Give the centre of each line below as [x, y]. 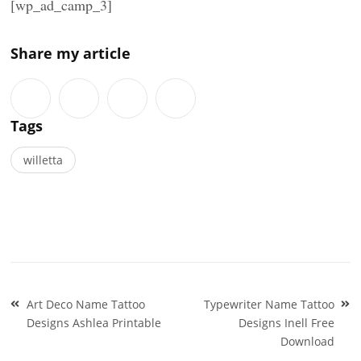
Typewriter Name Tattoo [269, 304]
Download [307, 341]
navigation [57, 317]
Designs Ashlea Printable [94, 322]
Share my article [71, 53]
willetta [44, 160]
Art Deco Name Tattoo [86, 304]
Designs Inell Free [286, 322]
